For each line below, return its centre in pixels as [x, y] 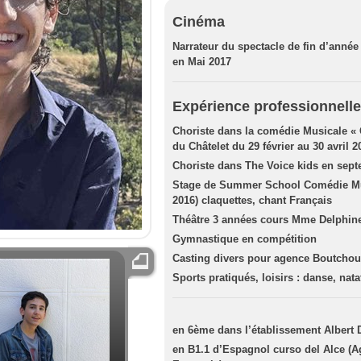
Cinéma [199, 22]
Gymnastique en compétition [245, 239]
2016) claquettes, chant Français [252, 200]
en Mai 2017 [202, 62]
